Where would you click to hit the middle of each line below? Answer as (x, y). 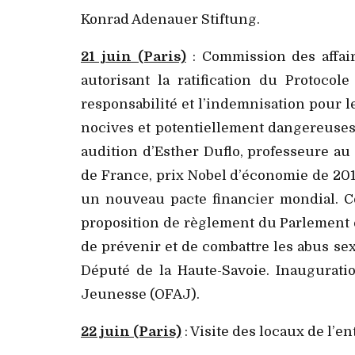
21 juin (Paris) (134, 56)
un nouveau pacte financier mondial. (210, 199)
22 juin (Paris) (131, 331)
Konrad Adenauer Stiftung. (172, 19)
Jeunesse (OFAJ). (142, 294)
